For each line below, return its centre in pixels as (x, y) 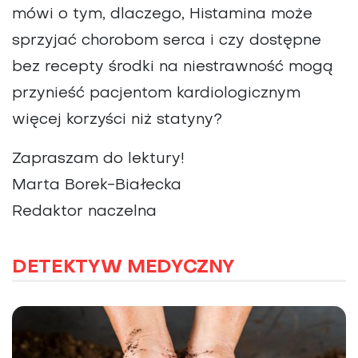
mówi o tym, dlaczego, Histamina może (162, 14)
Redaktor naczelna (84, 212)
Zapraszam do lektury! (98, 159)
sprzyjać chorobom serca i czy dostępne (167, 41)
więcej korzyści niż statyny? (117, 120)
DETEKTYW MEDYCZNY (124, 268)
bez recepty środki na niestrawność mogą (173, 67)
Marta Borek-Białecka (97, 185)
